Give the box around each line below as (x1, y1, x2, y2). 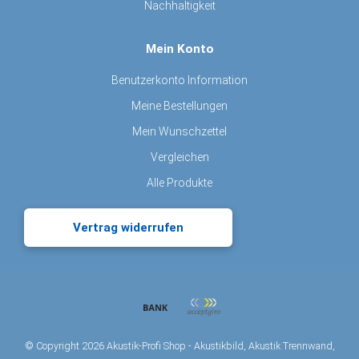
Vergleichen (150, 150, 209, 163)
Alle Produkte (147, 175, 212, 189)
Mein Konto (145, 41, 214, 56)
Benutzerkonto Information (111, 73, 248, 87)
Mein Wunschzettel (132, 124, 227, 138)
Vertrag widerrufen (73, 220, 184, 235)
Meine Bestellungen (131, 99, 228, 112)
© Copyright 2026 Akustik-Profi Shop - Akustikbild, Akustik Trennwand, (24, 339, 335, 352)
